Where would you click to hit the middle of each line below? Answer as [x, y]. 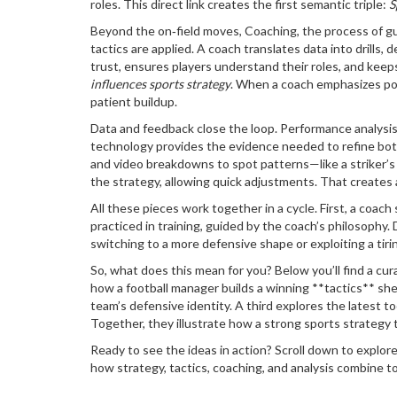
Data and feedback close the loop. [185, 128]
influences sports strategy [160, 84]
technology [122, 146]
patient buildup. [134, 101]
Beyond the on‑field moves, [167, 31]
